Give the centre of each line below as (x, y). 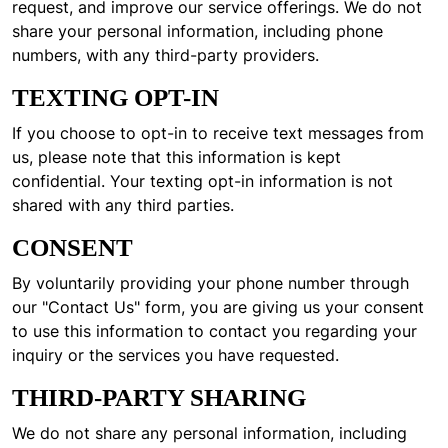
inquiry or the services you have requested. (175, 355)
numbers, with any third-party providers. (165, 55)
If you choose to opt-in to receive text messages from (218, 133)
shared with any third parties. (123, 205)
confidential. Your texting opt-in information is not (202, 181)
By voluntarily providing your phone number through (210, 283)
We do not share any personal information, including (209, 433)
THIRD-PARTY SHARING (159, 397)
